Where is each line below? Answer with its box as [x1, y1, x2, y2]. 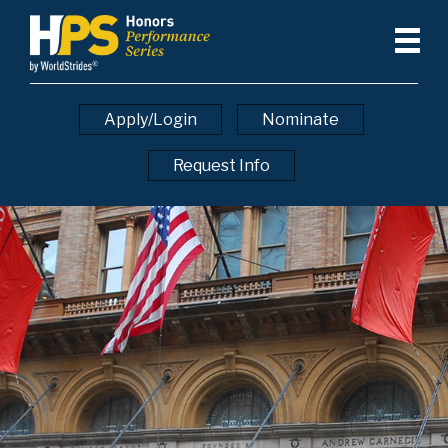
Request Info [173, 156, 270, 176]
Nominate [262, 110, 339, 130]
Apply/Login [104, 110, 197, 130]
